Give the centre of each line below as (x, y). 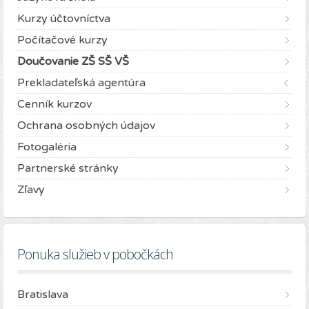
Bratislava (43, 295)
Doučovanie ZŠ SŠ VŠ (73, 62)
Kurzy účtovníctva (64, 19)
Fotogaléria (47, 147)
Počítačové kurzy (62, 40)
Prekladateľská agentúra (81, 83)
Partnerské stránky (68, 169)
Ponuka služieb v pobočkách (95, 255)
